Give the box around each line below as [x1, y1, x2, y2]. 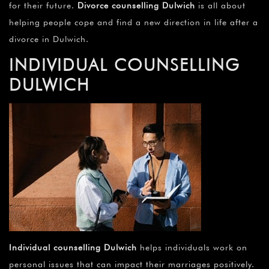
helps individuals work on [137, 243, 247, 253]
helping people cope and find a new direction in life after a [9, 17, 258, 28]
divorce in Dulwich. [9, 34, 89, 44]
